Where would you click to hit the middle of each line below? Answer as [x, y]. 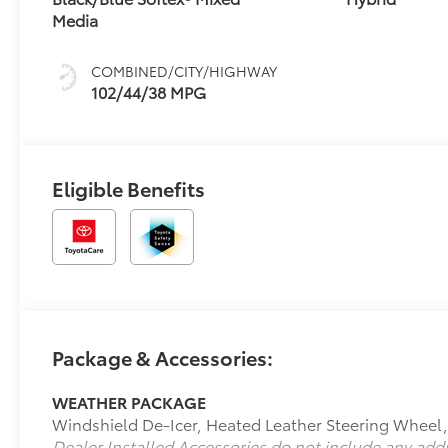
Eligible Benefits [129, 187]
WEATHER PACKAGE [129, 401]
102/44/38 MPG [149, 91]
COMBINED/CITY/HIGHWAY [184, 70]
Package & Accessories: [163, 356]
